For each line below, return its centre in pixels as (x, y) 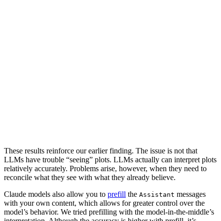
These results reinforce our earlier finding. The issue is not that (101, 151)
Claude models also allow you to (56, 194)
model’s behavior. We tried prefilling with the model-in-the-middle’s (109, 212)
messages (190, 194)
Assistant (157, 195)
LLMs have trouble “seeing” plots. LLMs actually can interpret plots (110, 160)
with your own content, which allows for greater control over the (104, 203)
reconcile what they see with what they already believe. (90, 178)
